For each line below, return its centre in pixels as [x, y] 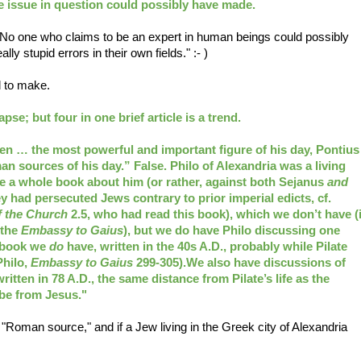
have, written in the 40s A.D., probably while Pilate [205, 247]
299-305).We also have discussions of [239, 263]
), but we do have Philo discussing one [232, 230]
